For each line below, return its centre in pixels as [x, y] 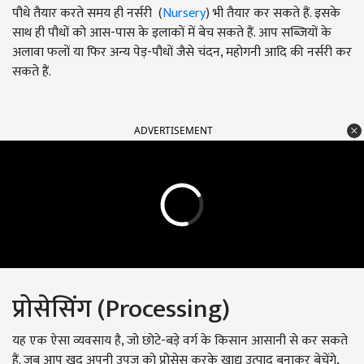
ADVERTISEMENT [173, 131]
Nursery [184, 14]
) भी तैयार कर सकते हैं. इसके [273, 14]
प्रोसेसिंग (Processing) [121, 310]
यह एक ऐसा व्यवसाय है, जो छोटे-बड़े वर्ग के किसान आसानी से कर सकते [180, 341]
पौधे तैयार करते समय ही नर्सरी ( [87, 14]
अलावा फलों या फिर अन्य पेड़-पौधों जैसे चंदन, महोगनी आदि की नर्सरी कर [182, 53]
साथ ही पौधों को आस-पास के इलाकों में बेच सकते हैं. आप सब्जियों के [172, 33]
